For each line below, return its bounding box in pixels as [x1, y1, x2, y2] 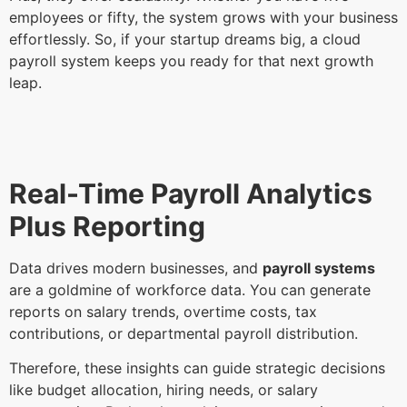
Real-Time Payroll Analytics [9, 177, 372, 211]
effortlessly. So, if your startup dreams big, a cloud [9, 29, 361, 48]
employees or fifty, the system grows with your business [9, 7, 398, 26]
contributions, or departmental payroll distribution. [9, 324, 362, 343]
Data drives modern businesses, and [9, 259, 263, 278]
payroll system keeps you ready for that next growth [9, 51, 373, 70]
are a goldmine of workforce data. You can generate [9, 281, 371, 300]
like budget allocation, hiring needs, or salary [9, 381, 318, 400]
